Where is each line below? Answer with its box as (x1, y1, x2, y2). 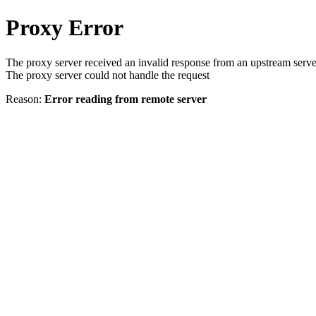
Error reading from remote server (44, 92, 207, 105)
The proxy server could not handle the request (6, 68, 209, 81)
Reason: (6, 92, 44, 105)
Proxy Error (6, 15, 123, 41)
